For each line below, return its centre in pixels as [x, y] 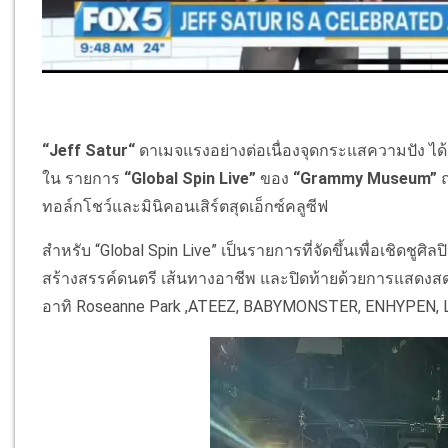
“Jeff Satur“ [89, 150]
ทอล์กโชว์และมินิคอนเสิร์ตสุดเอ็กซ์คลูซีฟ [185, 206]
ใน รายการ [83, 178]
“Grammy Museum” [363, 178]
